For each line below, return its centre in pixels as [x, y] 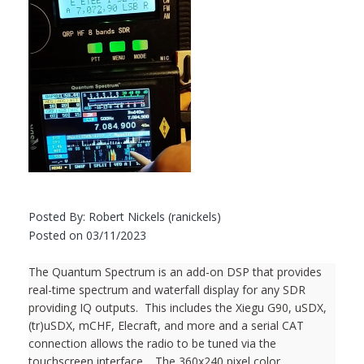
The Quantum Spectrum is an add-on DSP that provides [175, 271]
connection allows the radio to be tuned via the [152, 343]
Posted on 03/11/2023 [87, 235]
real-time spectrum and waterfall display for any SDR [167, 289]
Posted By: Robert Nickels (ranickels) [125, 216]
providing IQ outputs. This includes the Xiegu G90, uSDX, [178, 307]
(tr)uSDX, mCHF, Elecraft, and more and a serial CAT [166, 325]
